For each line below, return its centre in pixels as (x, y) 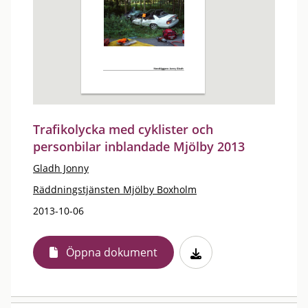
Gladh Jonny (61, 168)
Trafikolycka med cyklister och (123, 129)
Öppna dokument (112, 252)
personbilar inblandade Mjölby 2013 (139, 146)
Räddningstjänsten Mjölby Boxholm (115, 189)
